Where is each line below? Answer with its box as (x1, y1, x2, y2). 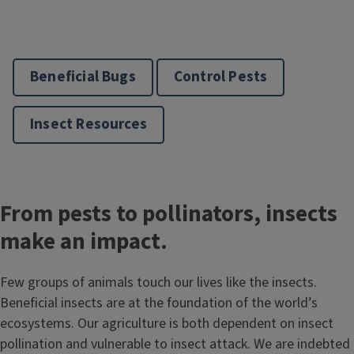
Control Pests (173, 66, 268, 88)
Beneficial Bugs (30, 66, 136, 88)
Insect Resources (30, 114, 148, 135)
